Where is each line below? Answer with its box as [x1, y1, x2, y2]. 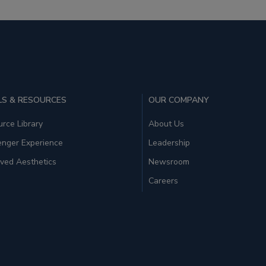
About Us [148, 118, 184, 129]
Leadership [148, 137, 190, 148]
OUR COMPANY [148, 94, 209, 106]
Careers [148, 175, 178, 186]
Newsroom [148, 156, 189, 167]
